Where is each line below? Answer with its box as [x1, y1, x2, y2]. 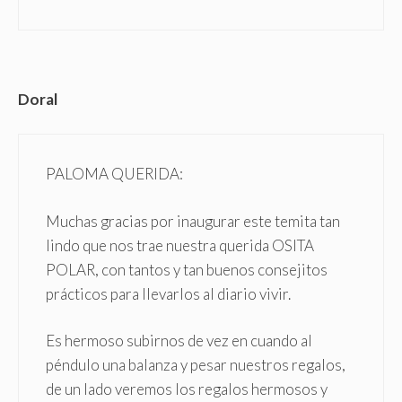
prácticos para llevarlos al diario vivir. [46, 284, 291, 303]
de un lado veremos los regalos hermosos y [46, 380, 328, 399]
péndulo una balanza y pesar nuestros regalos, [46, 355, 345, 375]
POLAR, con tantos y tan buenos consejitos [46, 259, 328, 279]
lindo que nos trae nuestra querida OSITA [46, 235, 314, 255]
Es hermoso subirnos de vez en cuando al [46, 331, 312, 351]
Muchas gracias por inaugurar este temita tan [46, 211, 340, 231]
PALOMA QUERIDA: [46, 164, 183, 184]
